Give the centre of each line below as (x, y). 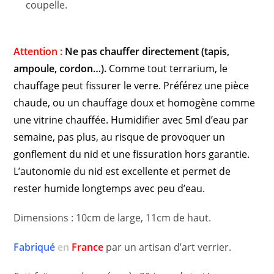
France (88, 247)
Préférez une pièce (206, 86)
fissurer (104, 86)
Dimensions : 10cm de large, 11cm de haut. (113, 218)
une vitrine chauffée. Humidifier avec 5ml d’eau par (131, 120)
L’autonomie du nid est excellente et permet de (122, 172)
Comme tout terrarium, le (168, 69)
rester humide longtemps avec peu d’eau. (111, 189)
